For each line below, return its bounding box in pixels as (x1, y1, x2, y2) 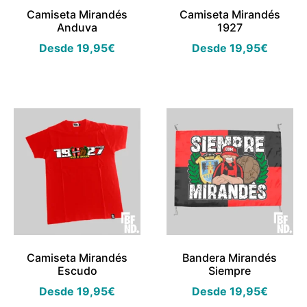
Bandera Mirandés (182, 250, 278, 265)
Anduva (57, 20, 98, 34)
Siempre (208, 263, 251, 278)
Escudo (57, 263, 97, 278)
